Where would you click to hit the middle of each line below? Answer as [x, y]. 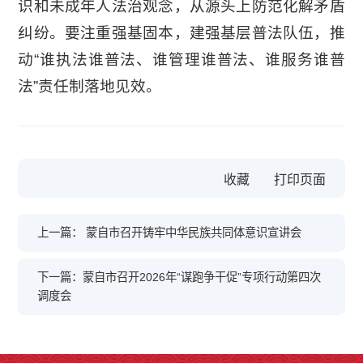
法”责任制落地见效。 [90, 87]
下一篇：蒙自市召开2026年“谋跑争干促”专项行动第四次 [179, 278]
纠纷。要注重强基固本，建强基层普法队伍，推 [181, 33]
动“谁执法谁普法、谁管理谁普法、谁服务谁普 [181, 60]
